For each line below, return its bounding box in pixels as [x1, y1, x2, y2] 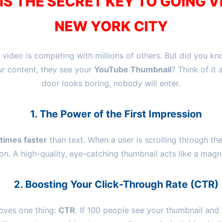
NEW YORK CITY [54, 17, 168, 35]
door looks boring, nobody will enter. [42, 78, 180, 88]
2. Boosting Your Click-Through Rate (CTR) [13, 178, 219, 190]
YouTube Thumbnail [94, 64, 171, 74]
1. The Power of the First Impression [30, 108, 202, 120]
